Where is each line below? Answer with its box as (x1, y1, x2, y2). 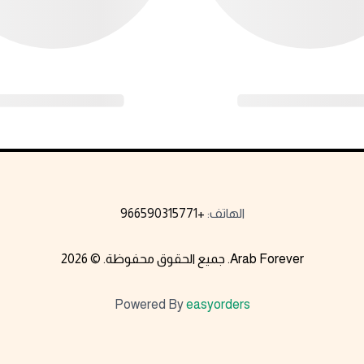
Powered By (114, 297, 184, 311)
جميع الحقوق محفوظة (105, 251, 225, 266)
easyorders (185, 297, 250, 311)
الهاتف (209, 206, 245, 220)
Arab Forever (229, 251, 304, 266)
